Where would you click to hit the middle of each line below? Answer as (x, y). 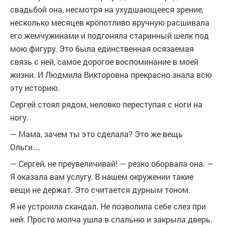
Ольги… (25, 147)
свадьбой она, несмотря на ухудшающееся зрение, (107, 9)
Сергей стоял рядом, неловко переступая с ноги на (106, 104)
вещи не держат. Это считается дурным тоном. (100, 190)
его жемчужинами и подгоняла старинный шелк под (109, 35)
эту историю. (35, 88)
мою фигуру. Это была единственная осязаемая (102, 48)
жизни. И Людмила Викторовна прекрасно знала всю (111, 75)
